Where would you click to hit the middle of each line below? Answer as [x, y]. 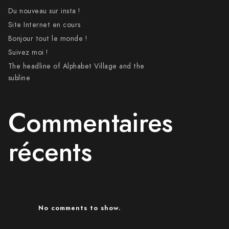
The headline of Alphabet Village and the [76, 66]
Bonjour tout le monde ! [48, 39]
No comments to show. [79, 208]
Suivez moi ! [28, 52]
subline [19, 78]
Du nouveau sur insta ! [44, 11]
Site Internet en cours [44, 25]
